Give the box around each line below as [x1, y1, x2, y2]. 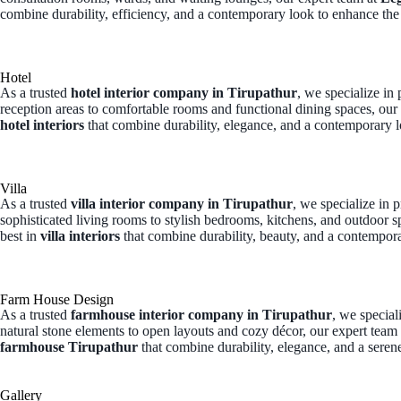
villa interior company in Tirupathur [71, 196, 293, 212]
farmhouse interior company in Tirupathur [71, 307, 332, 323]
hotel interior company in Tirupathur [71, 85, 297, 101]
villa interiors [40, 228, 120, 244]
